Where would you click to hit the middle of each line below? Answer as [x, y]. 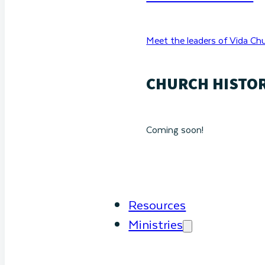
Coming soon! [175, 129]
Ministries [156, 224]
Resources [157, 204]
